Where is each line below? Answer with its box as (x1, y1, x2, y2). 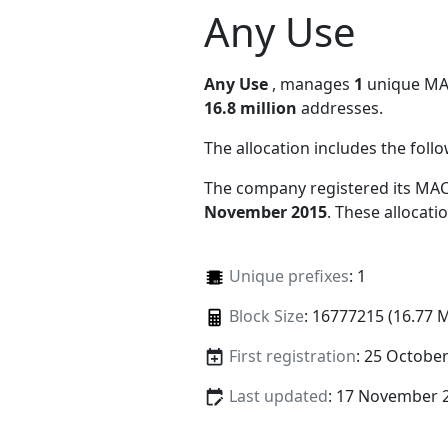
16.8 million (204, 96, 297, 119)
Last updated (228, 385, 328, 408)
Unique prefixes (228, 264, 349, 287)
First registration (228, 344, 356, 367)
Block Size (228, 304, 304, 327)
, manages (272, 72, 354, 95)
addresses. (297, 96, 383, 119)
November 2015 (204, 200, 327, 223)
